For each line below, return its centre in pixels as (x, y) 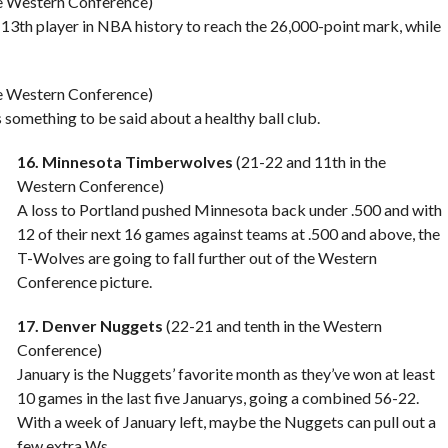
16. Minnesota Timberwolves (124, 161)
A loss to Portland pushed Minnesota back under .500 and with (229, 209)
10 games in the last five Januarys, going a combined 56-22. (217, 397)
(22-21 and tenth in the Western (272, 325)
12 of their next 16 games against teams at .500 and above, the (228, 233)
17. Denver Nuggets (89, 325)
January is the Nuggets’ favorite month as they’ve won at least (225, 373)
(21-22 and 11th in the (309, 161)
